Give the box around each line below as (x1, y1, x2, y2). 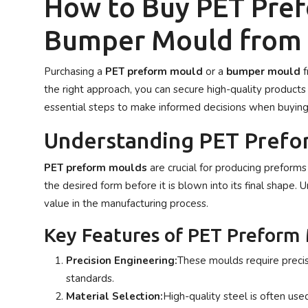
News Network (10, 111, 82, 124)
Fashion (10, 246, 49, 258)
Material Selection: (66, 289, 163, 303)
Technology (10, 44, 69, 56)
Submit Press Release (10, 78, 115, 90)
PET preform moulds (44, 161, 147, 175)
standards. (66, 272, 114, 285)
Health (10, 145, 43, 157)
